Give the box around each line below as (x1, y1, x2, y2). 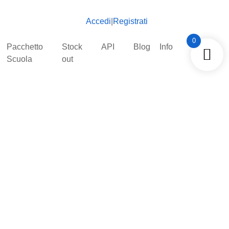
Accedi (86, 17, 111, 26)
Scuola (6, 55, 32, 63)
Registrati (113, 17, 148, 26)
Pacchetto (6, 42, 43, 51)
